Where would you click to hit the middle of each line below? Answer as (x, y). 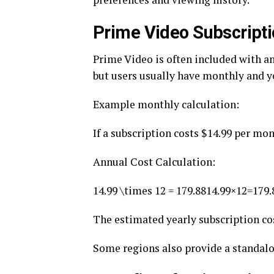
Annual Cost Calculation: (154, 162)
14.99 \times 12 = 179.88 (150, 191)
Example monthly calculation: (166, 104)
